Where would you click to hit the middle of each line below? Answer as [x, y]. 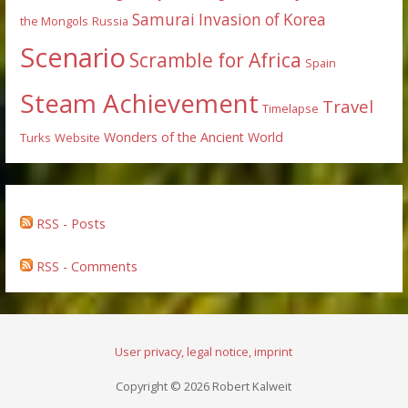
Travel [348, 106]
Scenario [73, 57]
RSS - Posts [70, 224]
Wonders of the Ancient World [194, 137]
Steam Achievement [140, 102]
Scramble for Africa [216, 60]
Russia [111, 20]
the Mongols [55, 20]
